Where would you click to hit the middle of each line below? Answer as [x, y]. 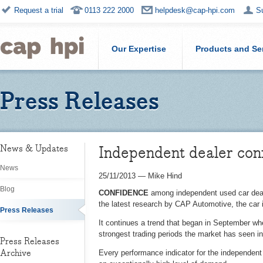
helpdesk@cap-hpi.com [195, 10]
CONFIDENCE [124, 193]
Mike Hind [165, 176]
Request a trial [39, 10]
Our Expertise [139, 49]
